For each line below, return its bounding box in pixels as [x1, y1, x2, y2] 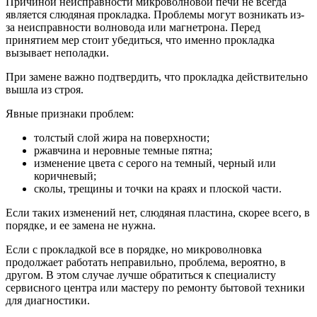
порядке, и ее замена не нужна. [6, 219, 156, 231]
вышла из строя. [6, 83, 83, 96]
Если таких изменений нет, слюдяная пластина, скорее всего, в [6, 206, 310, 219]
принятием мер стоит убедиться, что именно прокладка [6, 33, 275, 46]
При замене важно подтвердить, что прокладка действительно [6, 70, 308, 83]
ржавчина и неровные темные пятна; [34, 144, 212, 156]
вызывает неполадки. [6, 46, 109, 59]
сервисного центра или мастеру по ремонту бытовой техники [6, 281, 305, 294]
